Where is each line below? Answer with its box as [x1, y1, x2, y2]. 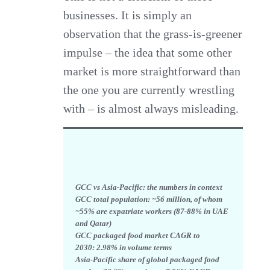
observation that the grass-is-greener [63, 27, 243, 40]
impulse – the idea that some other [63, 45, 233, 59]
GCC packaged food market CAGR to [75, 230, 201, 240]
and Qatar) [75, 218, 112, 228]
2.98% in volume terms [96, 242, 172, 252]
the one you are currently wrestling [63, 83, 235, 96]
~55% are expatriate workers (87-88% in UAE [75, 206, 229, 216]
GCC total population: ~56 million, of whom [75, 194, 223, 204]
